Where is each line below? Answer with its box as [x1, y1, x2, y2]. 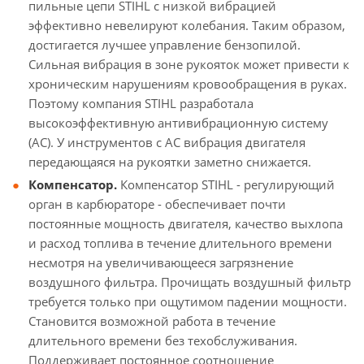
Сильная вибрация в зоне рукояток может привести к [28, 56, 349, 72]
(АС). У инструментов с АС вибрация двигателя [28, 134, 305, 150]
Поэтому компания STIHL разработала [28, 95, 253, 111]
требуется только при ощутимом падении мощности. [28, 293, 347, 310]
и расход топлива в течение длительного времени [28, 235, 332, 251]
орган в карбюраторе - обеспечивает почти [28, 196, 286, 212]
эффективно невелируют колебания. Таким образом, [28, 17, 345, 33]
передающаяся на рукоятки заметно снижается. [28, 154, 311, 170]
